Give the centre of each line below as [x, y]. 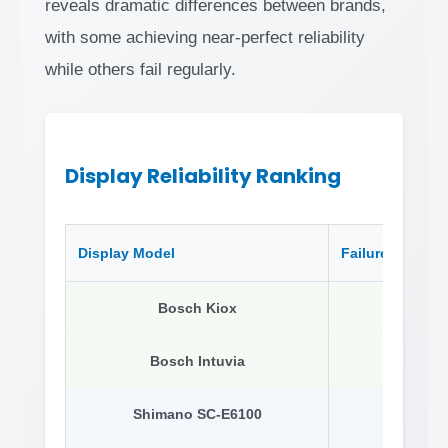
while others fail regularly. [140, 69]
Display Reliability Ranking [203, 175]
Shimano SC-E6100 [197, 413]
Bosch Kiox [197, 307]
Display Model [126, 252]
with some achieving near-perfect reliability [205, 37]
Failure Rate [382, 252]
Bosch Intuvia [197, 360]
